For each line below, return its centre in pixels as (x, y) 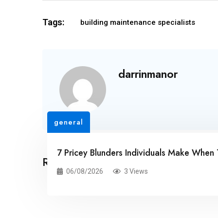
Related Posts (77, 162)
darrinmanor (148, 74)
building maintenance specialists (138, 22)
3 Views (136, 171)
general (69, 122)
